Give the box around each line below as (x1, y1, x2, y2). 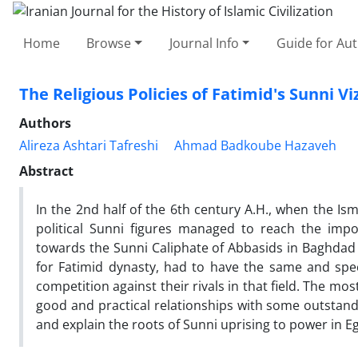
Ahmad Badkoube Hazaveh (174, 136, 336, 154)
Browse (86, 34, 132, 52)
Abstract (19, 161, 74, 180)
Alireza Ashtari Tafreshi (19, 136, 158, 154)
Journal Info (169, 34, 239, 52)
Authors (19, 113, 71, 132)
